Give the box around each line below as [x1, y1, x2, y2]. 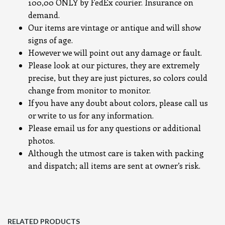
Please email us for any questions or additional [28, 123, 201, 133]
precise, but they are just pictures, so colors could [28, 72, 207, 83]
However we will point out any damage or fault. [28, 47, 202, 58]
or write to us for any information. [28, 110, 154, 121]
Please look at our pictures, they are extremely [28, 60, 199, 70]
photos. [28, 135, 55, 146]
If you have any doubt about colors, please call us [28, 97, 208, 108]
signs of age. [28, 35, 73, 45]
